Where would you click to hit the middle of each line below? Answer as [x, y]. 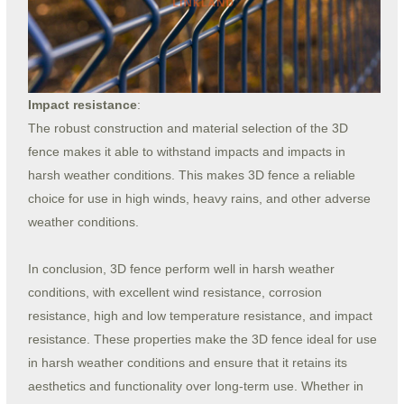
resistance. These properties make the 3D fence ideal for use [202, 339]
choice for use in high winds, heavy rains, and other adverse [199, 198]
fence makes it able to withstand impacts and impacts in [186, 151]
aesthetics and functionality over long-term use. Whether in [195, 386]
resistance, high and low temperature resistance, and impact [200, 316]
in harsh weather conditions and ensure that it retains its [187, 363]
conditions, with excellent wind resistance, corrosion [174, 292]
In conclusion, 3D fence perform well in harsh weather [181, 269]
